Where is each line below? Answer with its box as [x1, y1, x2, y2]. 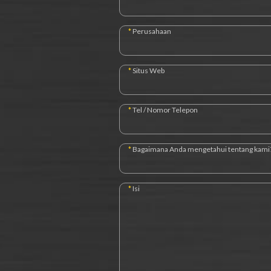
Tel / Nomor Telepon [132, 105, 198, 114]
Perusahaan [132, 27, 171, 36]
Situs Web [132, 66, 165, 75]
